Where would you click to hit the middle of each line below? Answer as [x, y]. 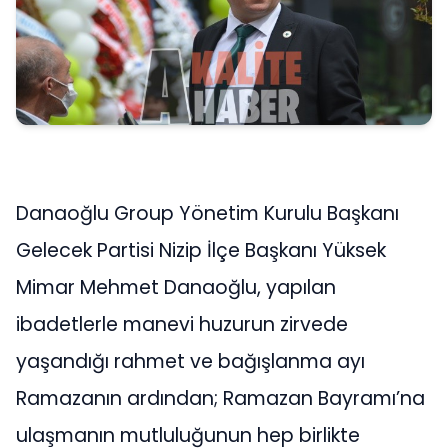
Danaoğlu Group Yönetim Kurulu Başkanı [207, 213]
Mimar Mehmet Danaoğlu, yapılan [176, 287]
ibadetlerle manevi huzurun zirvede [182, 324]
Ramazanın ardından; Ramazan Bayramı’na [220, 398]
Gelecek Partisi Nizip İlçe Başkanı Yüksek [201, 250]
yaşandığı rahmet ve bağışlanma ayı [190, 361]
